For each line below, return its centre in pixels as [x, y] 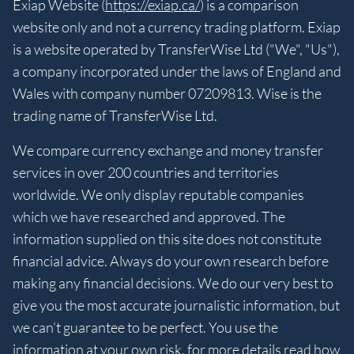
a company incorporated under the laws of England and [177, 72]
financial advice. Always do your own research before [171, 261]
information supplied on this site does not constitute [167, 239]
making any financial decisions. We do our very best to [173, 283]
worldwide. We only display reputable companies [158, 195]
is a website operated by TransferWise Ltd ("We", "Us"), [176, 49]
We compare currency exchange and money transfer [168, 151]
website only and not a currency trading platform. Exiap [177, 27]
